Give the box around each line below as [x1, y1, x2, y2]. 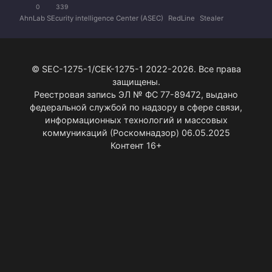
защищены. [112, 76, 160, 87]
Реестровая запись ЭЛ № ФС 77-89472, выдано [34, 89, 238, 100]
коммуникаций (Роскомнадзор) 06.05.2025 [42, 127, 230, 138]
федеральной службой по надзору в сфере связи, [30, 101, 242, 112]
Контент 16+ [110, 140, 161, 151]
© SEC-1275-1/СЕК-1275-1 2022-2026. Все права [31, 63, 241, 74]
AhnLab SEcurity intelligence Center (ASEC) [19, 13, 163, 22]
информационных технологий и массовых [44, 114, 228, 125]
